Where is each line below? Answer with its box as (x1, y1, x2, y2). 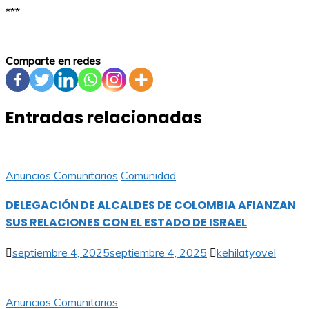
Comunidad (121, 168, 176, 182)
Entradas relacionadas (6, 106, 202, 129)
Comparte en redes (6, 53, 101, 68)
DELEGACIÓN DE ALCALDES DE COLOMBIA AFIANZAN (6, 197, 296, 213)
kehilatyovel (217, 246, 276, 260)
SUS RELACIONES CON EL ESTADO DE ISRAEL (6, 214, 247, 230)
